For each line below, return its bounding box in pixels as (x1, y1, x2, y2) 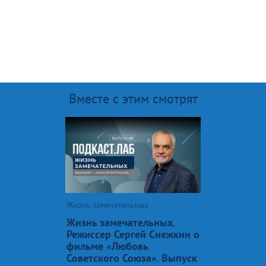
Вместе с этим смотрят (68, 90, 198, 107)
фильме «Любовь (66, 239, 148, 253)
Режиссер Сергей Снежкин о (66, 227, 199, 241)
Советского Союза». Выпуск (66, 251, 197, 265)
